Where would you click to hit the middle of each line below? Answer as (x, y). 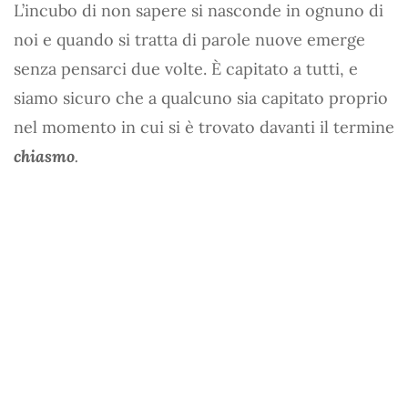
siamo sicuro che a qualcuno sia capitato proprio (201, 97)
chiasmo (44, 156)
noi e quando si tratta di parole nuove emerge (189, 39)
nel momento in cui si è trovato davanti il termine (204, 127)
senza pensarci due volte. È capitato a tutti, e (186, 68)
